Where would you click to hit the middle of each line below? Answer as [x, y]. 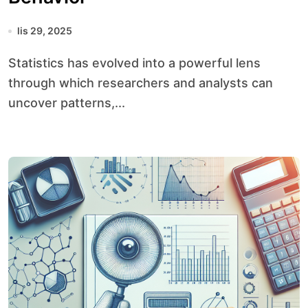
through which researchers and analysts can [141, 83]
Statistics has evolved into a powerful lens [12, 63]
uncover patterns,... [67, 103]
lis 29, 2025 [45, 31]
